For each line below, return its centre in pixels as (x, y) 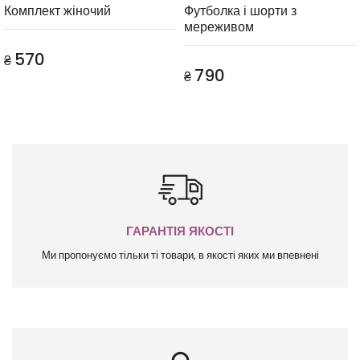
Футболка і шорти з (240, 11)
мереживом (219, 27)
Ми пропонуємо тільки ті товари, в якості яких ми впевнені (180, 256)
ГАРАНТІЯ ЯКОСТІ (180, 231)
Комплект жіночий (57, 11)
